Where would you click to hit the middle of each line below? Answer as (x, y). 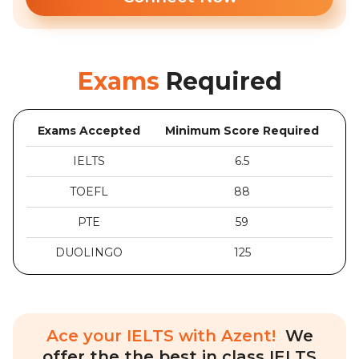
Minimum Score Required (242, 131)
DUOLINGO (89, 253)
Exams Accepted (89, 131)
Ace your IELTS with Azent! (163, 336)
